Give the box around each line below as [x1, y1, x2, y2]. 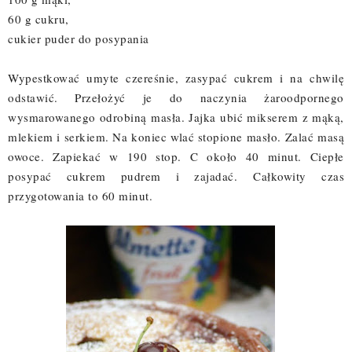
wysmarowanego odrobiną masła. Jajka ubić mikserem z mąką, [8, 108, 344, 125]
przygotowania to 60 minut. [8, 187, 152, 203]
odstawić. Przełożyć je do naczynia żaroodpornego [8, 89, 344, 105]
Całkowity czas [253, 167, 345, 184]
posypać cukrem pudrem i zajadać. [8, 167, 254, 184]
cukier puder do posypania [8, 30, 149, 46]
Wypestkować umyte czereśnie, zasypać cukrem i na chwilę [8, 69, 344, 86]
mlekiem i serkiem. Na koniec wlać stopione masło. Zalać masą [8, 128, 344, 145]
